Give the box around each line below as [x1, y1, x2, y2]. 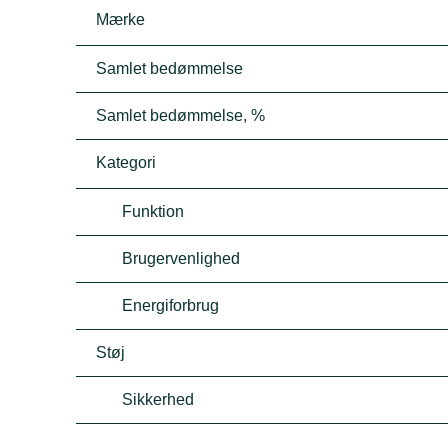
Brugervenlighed [122, 250, 241, 267]
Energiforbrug [122, 297, 220, 314]
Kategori [96, 154, 157, 171]
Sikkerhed [122, 391, 195, 408]
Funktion [122, 203, 185, 220]
